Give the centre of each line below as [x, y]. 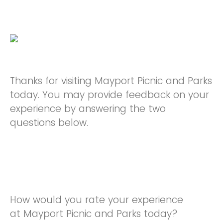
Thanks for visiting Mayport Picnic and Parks [111, 81]
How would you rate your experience [97, 200]
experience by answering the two [88, 109]
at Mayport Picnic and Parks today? [94, 214]
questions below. [51, 123]
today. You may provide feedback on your [110, 95]
